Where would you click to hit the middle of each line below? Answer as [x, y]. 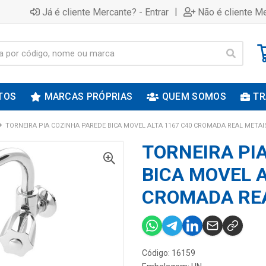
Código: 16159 [169, 253]
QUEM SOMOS [194, 96]
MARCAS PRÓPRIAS [88, 96]
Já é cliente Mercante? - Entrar [105, 12]
